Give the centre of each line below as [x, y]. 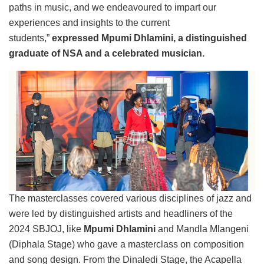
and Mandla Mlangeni [202, 229]
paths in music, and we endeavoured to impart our [113, 8]
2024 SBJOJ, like [46, 229]
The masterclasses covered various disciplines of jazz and [130, 198]
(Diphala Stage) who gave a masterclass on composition [126, 244]
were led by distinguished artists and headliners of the [121, 213]
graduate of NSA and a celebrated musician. [107, 54]
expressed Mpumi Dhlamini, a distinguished [149, 38]
